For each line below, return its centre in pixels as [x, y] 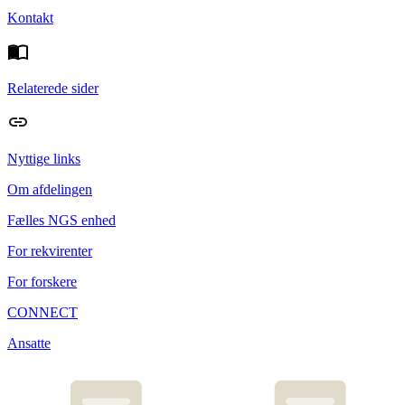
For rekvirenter [50, 251]
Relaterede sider [53, 89]
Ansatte [29, 344]
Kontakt [30, 18]
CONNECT [42, 313]
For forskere [42, 282]
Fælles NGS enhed [61, 221]
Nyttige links [44, 159]
